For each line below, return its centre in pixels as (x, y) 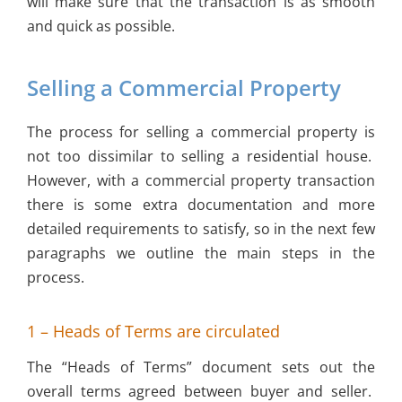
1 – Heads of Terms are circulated (153, 331)
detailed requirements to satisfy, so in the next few (201, 228)
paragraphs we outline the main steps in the (201, 253)
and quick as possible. (100, 26)
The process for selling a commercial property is (201, 131)
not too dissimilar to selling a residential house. (201, 156)
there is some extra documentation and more (201, 204)
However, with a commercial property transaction (201, 180)
